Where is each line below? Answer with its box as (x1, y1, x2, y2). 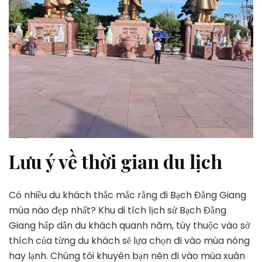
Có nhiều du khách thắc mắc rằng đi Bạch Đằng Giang (9, 188, 246, 202)
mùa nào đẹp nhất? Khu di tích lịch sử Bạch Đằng (9, 204, 226, 218)
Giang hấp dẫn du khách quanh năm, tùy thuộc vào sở (9, 219, 250, 233)
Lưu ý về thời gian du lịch (9, 148, 222, 174)
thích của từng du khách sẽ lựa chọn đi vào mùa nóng (9, 234, 250, 248)
